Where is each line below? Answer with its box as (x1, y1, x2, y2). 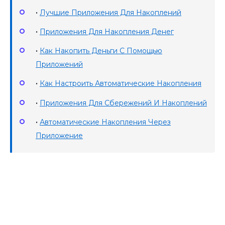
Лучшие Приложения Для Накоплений (40, 8, 181, 17)
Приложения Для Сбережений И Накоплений (40, 98, 207, 107)
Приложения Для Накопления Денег (40, 27, 174, 37)
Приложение (36, 131, 83, 140)
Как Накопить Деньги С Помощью (40, 46, 162, 56)
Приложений (36, 60, 83, 69)
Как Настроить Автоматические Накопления (40, 79, 201, 88)
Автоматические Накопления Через (40, 117, 171, 127)
